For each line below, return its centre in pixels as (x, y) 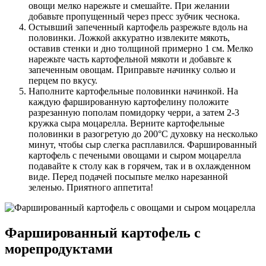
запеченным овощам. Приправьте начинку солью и (132, 69)
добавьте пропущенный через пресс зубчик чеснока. (134, 16)
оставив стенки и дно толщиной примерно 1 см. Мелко (141, 48)
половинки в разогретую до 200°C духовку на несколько (143, 134)
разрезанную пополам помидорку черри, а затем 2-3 (134, 112)
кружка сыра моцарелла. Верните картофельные (126, 123)
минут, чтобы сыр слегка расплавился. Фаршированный (143, 144)
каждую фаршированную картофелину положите (129, 102)
